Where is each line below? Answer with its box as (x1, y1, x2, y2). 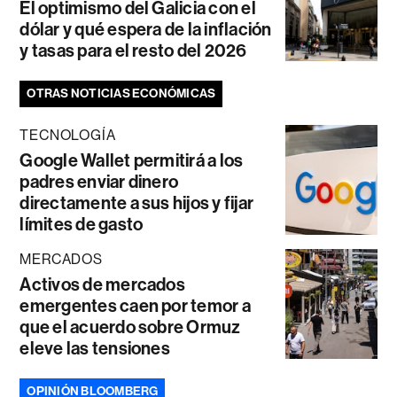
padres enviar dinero (19, 171, 179, 193)
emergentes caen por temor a (19, 295, 251, 317)
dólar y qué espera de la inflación (19, 19, 272, 41)
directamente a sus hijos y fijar (19, 192, 254, 214)
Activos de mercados (19, 274, 185, 296)
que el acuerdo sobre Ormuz (19, 316, 241, 339)
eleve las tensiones (19, 338, 170, 360)
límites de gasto (19, 214, 144, 236)
